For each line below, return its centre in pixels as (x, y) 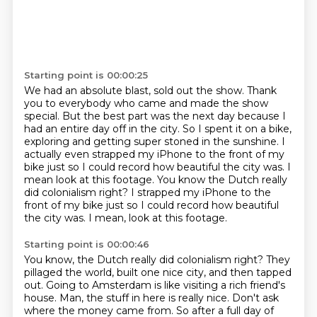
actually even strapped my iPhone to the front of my (154, 154)
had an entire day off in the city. (103, 129)
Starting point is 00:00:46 (86, 244)
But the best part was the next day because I (174, 116)
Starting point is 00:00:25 (86, 75)
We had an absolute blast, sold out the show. (135, 91)
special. (43, 116)
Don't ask (255, 298)
